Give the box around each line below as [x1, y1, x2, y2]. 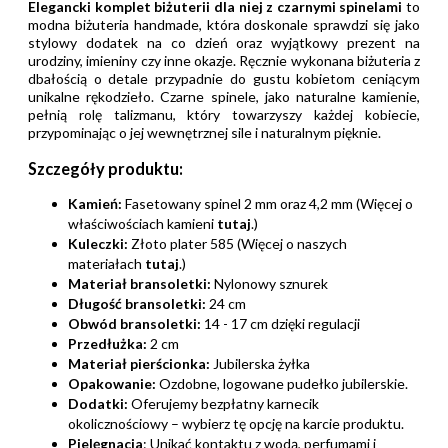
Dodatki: [68, 395, 128, 413]
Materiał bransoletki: [68, 275, 211, 293]
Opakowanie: [68, 375, 156, 393]
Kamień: [68, 195, 122, 213]
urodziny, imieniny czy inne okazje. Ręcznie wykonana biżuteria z [28, 52, 420, 70]
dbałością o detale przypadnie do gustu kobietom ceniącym [28, 70, 420, 88]
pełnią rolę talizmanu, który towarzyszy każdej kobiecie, [28, 106, 420, 124]
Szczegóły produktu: [28, 158, 183, 178]
